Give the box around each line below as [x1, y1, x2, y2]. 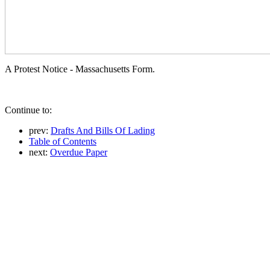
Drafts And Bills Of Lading [51, 125, 155, 136]
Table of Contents [29, 136, 96, 146]
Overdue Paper [50, 146, 107, 157]
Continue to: [5, 104, 52, 115]
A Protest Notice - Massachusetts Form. [5, 63, 155, 74]
